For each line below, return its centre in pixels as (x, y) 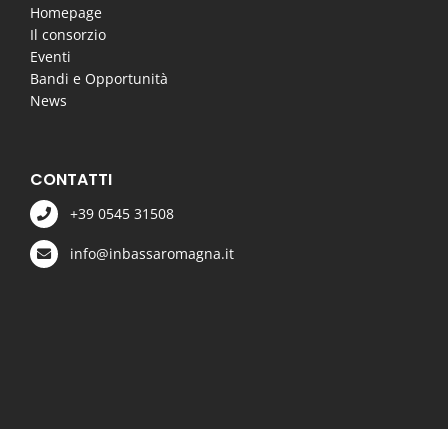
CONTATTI (70, 179)
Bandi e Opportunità (98, 78)
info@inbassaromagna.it (152, 253)
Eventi (50, 56)
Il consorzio (67, 34)
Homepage (65, 12)
